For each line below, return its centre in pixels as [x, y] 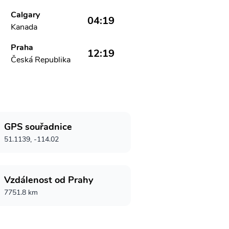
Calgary [26, 15]
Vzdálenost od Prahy [49, 180]
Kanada [24, 27]
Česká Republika [41, 60]
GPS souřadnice [38, 127]
